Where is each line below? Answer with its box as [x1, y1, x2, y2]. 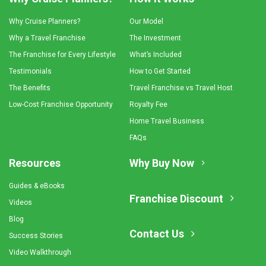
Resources [9, 157, 61, 169]
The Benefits [9, 84, 50, 92]
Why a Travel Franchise [9, 34, 85, 42]
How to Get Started [129, 67, 191, 75]
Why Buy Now [129, 157, 194, 169]
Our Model [129, 17, 163, 26]
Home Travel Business [129, 117, 204, 125]
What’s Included [129, 50, 182, 59]
